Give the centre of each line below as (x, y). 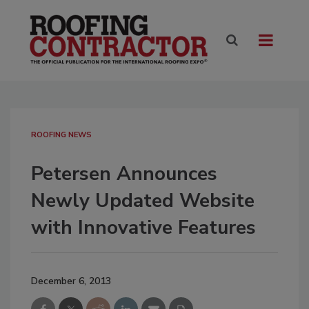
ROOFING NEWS (61, 135)
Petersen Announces (124, 174)
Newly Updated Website (143, 201)
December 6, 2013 (71, 281)
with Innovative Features (143, 228)
